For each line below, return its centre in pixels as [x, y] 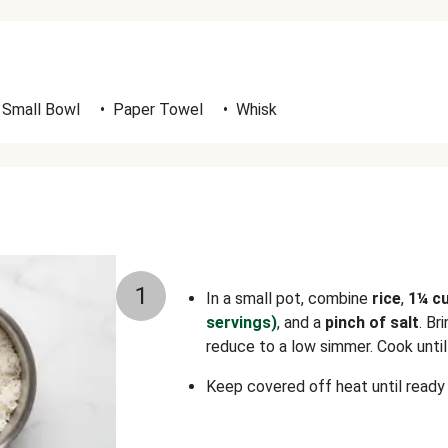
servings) [241, 322]
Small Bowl [41, 109]
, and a [301, 322]
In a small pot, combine [289, 298]
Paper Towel [158, 109]
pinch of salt [372, 322]
